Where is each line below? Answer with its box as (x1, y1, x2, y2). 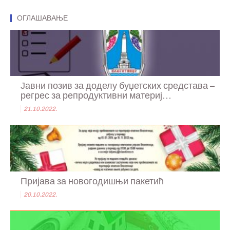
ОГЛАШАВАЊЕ (17, 14, 68, 23)
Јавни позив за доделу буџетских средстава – (21, 81, 215, 91)
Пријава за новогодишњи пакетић (21, 176, 164, 187)
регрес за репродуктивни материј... (21, 90, 171, 101)
